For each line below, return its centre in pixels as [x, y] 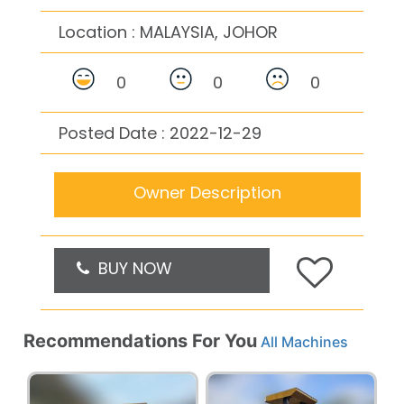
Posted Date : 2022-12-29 [160, 133]
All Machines [304, 341]
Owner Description [207, 192]
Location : [99, 32]
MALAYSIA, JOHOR [209, 32]
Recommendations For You [140, 340]
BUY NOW [131, 268]
